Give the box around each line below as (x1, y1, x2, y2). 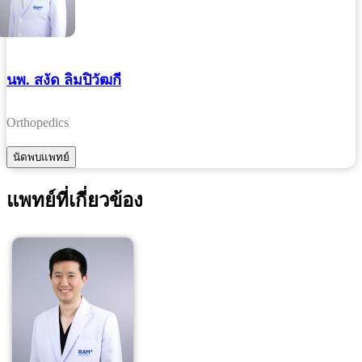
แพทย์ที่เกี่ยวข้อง (6, 189, 143, 211)
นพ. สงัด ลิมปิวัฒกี (6, 71, 121, 88)
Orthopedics (6, 115, 69, 129)
